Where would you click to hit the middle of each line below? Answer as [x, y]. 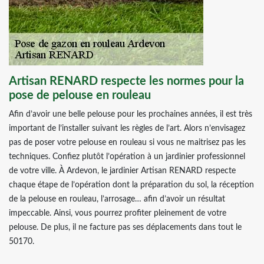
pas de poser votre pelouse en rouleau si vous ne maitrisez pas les [127, 143]
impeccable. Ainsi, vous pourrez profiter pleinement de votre [118, 213]
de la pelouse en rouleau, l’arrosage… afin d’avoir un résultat [117, 199]
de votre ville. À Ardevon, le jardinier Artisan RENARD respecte [122, 171]
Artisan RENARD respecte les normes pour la [126, 81]
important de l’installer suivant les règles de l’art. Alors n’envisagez [127, 128]
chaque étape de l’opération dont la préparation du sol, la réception [131, 185]
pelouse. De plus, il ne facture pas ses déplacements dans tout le [125, 227]
